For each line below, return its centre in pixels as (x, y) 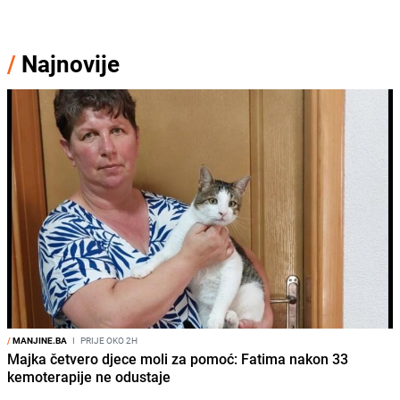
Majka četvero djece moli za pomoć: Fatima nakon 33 (178, 359)
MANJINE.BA (39, 341)
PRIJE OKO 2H (108, 341)
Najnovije (71, 64)
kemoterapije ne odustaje (89, 377)
